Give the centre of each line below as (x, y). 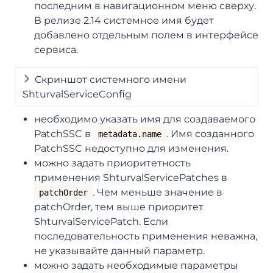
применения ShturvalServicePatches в (131, 177)
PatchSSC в (64, 133)
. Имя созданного (210, 133)
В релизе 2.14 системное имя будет (124, 20)
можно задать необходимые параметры (136, 265)
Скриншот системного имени (111, 79)
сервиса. (56, 49)
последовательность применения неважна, (146, 236)
